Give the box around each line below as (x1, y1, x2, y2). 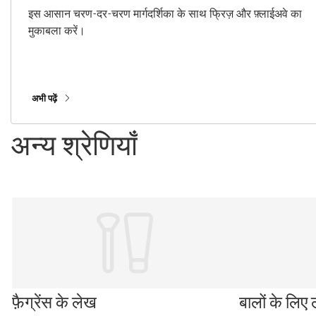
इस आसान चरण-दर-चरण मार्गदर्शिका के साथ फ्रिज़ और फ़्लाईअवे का (28, 6, 302, 20)
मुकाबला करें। (28, 23, 85, 37)
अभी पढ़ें (32, 92, 57, 104)
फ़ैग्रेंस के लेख (12, 289, 97, 312)
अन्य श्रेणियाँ (11, 125, 138, 162)
